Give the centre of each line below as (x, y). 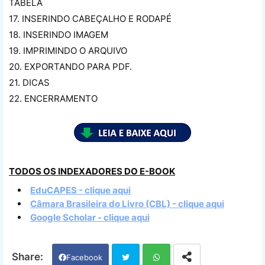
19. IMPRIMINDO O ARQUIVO (68, 50)
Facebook (84, 257)
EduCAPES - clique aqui (80, 190)
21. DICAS (29, 82)
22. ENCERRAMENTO (53, 98)
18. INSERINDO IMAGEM (59, 34)
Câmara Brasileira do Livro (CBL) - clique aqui (127, 203)
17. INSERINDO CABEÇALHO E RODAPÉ (90, 18)
